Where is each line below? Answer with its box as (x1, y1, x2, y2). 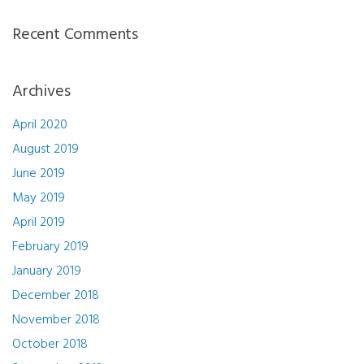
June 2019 (12, 162, 65, 184)
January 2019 (12, 260, 81, 282)
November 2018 (12, 309, 100, 331)
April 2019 (12, 211, 65, 233)
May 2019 (12, 187, 65, 209)
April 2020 (12, 114, 67, 136)
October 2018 (12, 333, 88, 355)
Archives (12, 78, 71, 105)
